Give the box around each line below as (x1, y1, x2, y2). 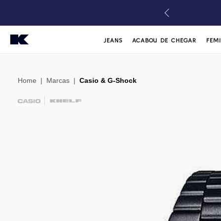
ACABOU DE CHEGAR (132, 37, 197, 43)
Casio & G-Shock (79, 76, 137, 84)
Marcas (46, 76, 70, 84)
